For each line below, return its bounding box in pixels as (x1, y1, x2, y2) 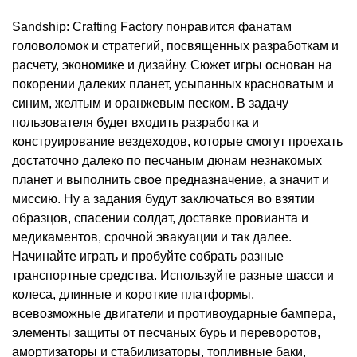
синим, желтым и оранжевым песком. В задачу (12, 96, 288, 111)
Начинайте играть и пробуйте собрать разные (12, 249, 284, 264)
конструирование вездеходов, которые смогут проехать (12, 135, 343, 149)
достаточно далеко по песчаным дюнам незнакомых (12, 154, 322, 168)
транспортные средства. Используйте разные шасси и (12, 269, 334, 283)
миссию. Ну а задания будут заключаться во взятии (12, 192, 315, 206)
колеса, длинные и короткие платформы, (12, 288, 254, 302)
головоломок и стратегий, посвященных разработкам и (12, 39, 339, 53)
